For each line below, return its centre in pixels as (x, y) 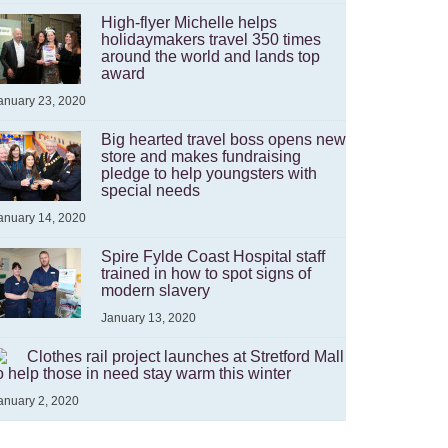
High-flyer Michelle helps (189, 22)
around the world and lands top (210, 56)
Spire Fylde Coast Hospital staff (213, 256)
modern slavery (155, 290)
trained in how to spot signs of (206, 273)
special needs (150, 190)
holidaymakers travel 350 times (211, 39)
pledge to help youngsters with (209, 173)
